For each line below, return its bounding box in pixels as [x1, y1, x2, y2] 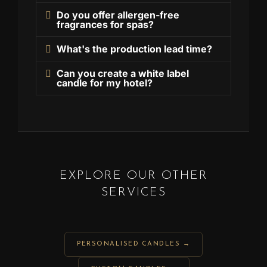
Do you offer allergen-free [57, 9, 180, 21]
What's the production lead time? [57, 43, 213, 55]
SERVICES [101, 187, 166, 199]
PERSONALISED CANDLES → [77, 241, 190, 248]
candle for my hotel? [57, 77, 153, 89]
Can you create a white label [57, 67, 190, 80]
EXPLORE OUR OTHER [59, 170, 208, 182]
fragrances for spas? [57, 18, 154, 31]
